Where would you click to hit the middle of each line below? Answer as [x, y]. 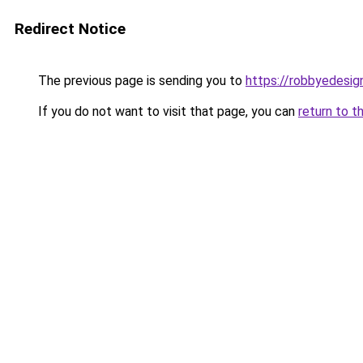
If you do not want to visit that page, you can [167, 111]
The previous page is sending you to [140, 81]
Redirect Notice [70, 29]
